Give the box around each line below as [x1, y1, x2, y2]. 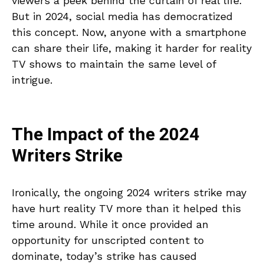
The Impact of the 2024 [12, 121, 199, 148]
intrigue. [12, 73, 52, 86]
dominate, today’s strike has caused [12, 249, 197, 262]
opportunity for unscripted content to [12, 233, 204, 246]
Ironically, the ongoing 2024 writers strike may [12, 186, 246, 199]
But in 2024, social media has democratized [12, 9, 233, 22]
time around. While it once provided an [12, 217, 209, 230]
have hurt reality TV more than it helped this [12, 202, 241, 214]
